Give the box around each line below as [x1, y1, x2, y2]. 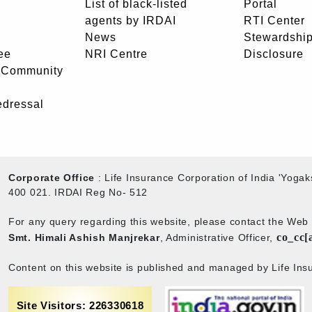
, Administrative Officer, [159, 232, 276, 243]
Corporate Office [8, 172, 95, 183]
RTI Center [244, 14, 305, 26]
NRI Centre [85, 47, 148, 60]
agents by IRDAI [85, 14, 176, 26]
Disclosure [244, 47, 304, 60]
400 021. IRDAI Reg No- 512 [8, 187, 148, 198]
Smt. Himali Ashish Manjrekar [8, 232, 160, 243]
